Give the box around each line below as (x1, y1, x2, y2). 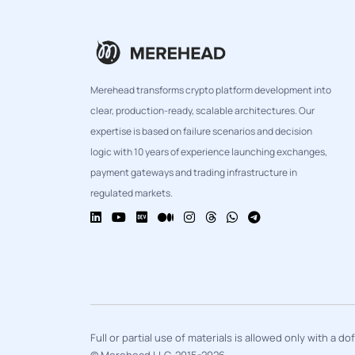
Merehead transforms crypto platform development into (90, 83, 331, 97)
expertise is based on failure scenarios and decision (90, 124, 312, 139)
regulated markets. (90, 186, 173, 200)
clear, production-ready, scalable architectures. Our (90, 104, 315, 118)
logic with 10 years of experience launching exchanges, (90, 145, 327, 159)
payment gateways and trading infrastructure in (90, 166, 297, 180)
